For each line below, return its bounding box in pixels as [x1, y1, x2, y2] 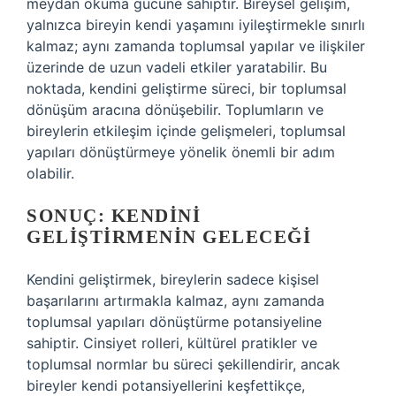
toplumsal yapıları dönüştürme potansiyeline [27, 313, 322, 331]
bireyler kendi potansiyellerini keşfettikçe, [27, 377, 305, 394]
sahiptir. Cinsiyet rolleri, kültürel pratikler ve [27, 334, 317, 352]
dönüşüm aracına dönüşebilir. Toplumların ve [27, 101, 324, 118]
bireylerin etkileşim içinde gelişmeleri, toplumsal [27, 122, 346, 140]
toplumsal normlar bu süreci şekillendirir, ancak [27, 355, 340, 373]
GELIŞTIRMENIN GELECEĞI [27, 226, 311, 247]
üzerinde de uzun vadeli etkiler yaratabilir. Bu [27, 58, 327, 76]
